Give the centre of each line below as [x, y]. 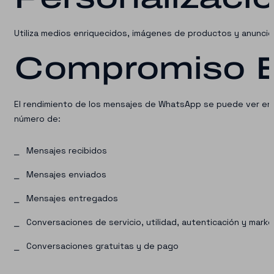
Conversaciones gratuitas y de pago [102, 246]
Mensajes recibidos [67, 150]
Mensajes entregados [72, 198]
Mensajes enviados [66, 174]
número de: [37, 119]
